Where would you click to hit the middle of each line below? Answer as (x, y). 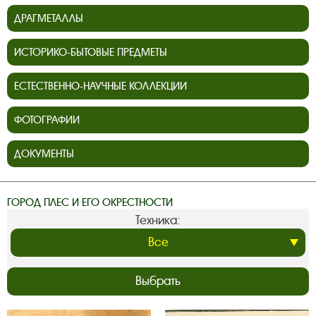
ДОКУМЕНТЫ (44, 154)
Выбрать (158, 281)
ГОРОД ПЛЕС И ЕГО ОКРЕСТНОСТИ (90, 203)
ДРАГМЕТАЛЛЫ (49, 19)
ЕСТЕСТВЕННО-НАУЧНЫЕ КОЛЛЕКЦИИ (101, 86)
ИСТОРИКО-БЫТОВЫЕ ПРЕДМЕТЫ (91, 53)
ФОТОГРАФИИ (47, 120)
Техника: (158, 221)
